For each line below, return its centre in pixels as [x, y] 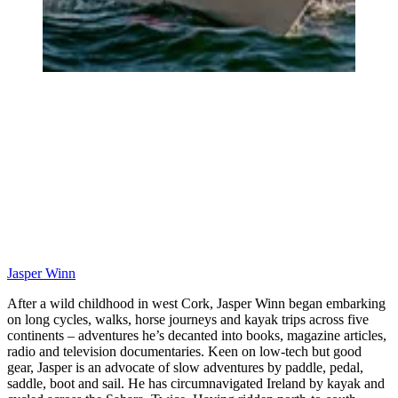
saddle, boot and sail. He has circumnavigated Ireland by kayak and [196, 384]
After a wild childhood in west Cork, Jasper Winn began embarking [196, 304]
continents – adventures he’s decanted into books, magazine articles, [197, 336]
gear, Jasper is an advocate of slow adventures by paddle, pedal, [185, 368]
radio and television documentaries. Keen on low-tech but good [184, 352]
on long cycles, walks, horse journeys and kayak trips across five [188, 320]
